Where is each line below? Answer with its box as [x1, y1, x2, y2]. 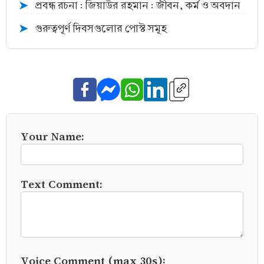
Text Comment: [21, 176, 103, 192]
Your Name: [21, 128, 84, 144]
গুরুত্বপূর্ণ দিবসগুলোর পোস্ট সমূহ [35, 21, 167, 37]
